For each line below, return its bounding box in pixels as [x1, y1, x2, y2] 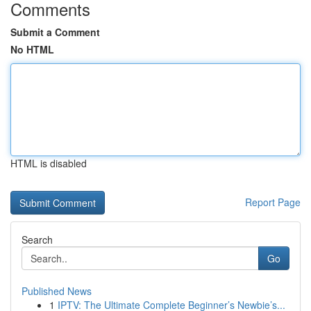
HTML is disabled [10, 156, 87, 170]
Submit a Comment [10, 25, 100, 39]
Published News [22, 284, 92, 298]
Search [22, 233, 53, 246]
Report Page [245, 195, 301, 209]
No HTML [10, 42, 54, 56]
